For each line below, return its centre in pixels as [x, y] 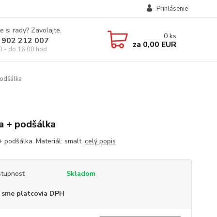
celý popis [100, 141]
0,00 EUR [158, 44]
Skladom [81, 174]
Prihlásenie [172, 9]
